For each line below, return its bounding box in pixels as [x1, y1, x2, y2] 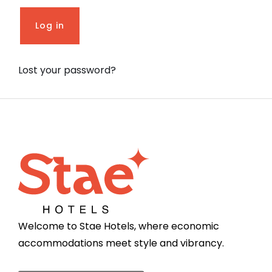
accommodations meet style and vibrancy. [18, 236, 224, 251]
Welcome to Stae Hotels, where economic [18, 219, 219, 234]
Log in [35, 19, 64, 32]
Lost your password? [18, 63, 116, 78]
